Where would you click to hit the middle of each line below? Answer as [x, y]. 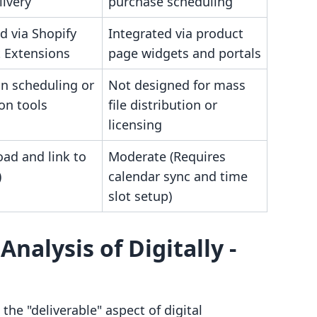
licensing [135, 125]
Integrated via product [176, 33]
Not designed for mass [177, 85]
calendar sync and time [178, 176]
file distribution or [163, 105]
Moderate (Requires [167, 156]
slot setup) [140, 196]
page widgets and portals [185, 53]
